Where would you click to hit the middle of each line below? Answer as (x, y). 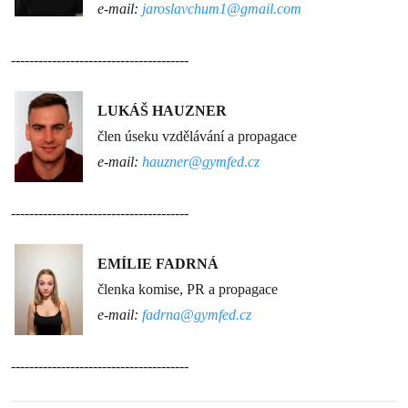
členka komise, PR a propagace (188, 289)
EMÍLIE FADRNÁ (158, 264)
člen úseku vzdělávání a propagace (197, 136)
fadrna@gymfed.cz (197, 315)
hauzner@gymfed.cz (201, 162)
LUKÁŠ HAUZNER (162, 111)
